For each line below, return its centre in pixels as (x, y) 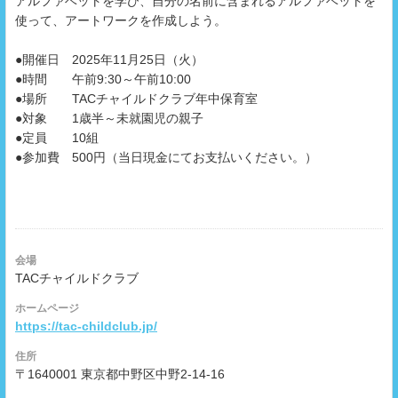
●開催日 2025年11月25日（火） (111, 60)
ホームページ (47, 309)
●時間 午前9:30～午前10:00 (105, 80)
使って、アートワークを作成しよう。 (121, 21)
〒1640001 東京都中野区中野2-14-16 (120, 374)
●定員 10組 (57, 138)
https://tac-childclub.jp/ (86, 326)
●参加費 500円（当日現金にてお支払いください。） (166, 158)
